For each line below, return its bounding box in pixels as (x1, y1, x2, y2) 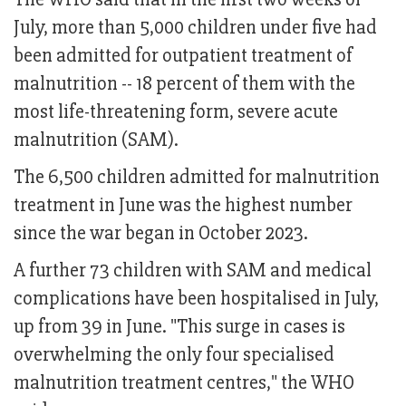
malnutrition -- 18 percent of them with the (14, 72, 355, 97)
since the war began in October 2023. (14, 221, 308, 246)
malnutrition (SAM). (14, 128, 179, 153)
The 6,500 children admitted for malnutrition (14, 165, 380, 190)
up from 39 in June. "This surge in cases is (14, 314, 345, 340)
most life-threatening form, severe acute (14, 100, 338, 125)
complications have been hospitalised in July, (14, 286, 379, 312)
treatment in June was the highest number (14, 193, 353, 218)
